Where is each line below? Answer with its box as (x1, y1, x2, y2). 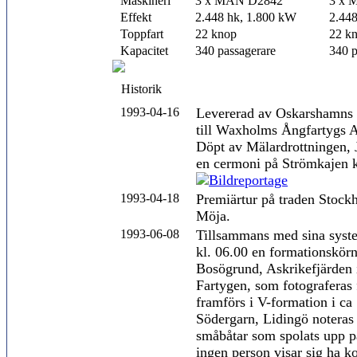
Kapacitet (114, 44, 168, 57)
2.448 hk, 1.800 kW (195, 10, 296, 24)
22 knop (195, 27, 237, 41)
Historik (115, 82, 162, 96)
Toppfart (114, 27, 163, 41)
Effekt (114, 10, 151, 24)
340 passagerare (195, 44, 276, 57)
